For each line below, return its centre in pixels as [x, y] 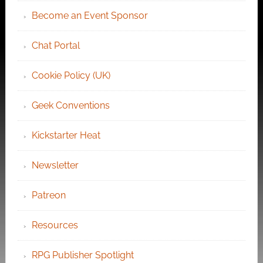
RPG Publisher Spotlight [82, 255]
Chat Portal [55, 46]
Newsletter [55, 166]
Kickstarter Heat [66, 136]
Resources [55, 225]
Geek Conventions [70, 106]
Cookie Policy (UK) [71, 76]
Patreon [48, 195]
